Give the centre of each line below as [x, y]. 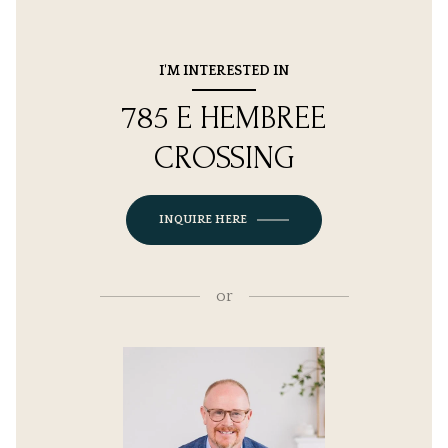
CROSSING [224, 159]
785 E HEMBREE [224, 119]
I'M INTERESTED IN [224, 71]
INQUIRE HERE [203, 220]
